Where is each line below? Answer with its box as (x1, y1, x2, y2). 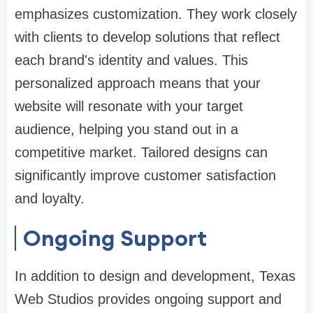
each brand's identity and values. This (15, 52, 248, 68)
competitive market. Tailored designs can (15, 145, 268, 161)
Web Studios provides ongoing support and (15, 291, 282, 307)
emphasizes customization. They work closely (15, 6, 297, 22)
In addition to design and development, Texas (15, 268, 296, 284)
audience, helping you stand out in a (15, 122, 238, 138)
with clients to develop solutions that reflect (15, 29, 280, 45)
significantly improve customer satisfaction (15, 168, 276, 184)
